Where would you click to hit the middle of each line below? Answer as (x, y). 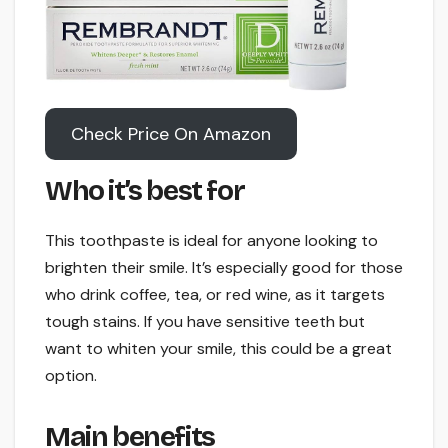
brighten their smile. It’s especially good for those (224, 268)
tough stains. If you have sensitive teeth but (205, 322)
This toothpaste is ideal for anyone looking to (211, 241)
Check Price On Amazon (170, 134)
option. (71, 376)
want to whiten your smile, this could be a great (218, 349)
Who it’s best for (145, 191)
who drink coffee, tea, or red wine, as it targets (215, 295)
